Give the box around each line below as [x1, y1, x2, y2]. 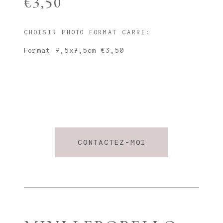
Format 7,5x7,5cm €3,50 [23, 45, 124, 54]
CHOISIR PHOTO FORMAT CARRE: [23, 28, 151, 36]
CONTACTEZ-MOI [77, 138, 146, 147]
